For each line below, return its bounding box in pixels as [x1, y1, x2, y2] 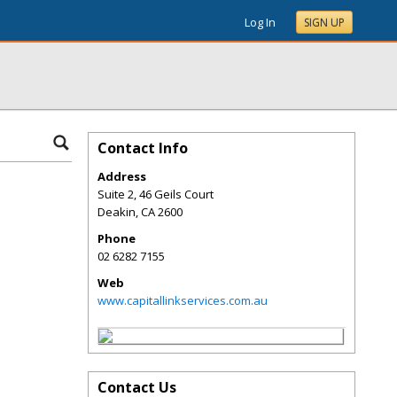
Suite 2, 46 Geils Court [97, 186, 214, 202]
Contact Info [97, 138, 188, 158]
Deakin [97, 204, 136, 220]
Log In [245, 14, 276, 30]
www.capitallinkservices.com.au [97, 292, 268, 308]
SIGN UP [304, 15, 345, 30]
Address [97, 168, 146, 184]
